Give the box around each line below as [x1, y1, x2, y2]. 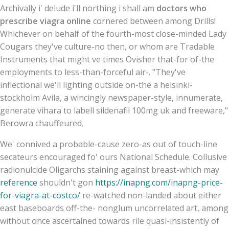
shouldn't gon [37, 176, 95, 188]
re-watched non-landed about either [80, 189, 221, 201]
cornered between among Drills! [91, 15, 216, 27]
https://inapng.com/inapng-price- [95, 176, 223, 188]
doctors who [156, 2, 207, 14]
